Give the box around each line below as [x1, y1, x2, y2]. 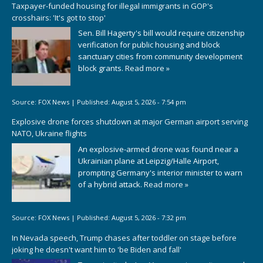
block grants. [78, 63, 125, 74]
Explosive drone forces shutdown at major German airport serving [12, 116, 248, 127]
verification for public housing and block [78, 39, 220, 50]
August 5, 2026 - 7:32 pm [112, 213, 186, 222]
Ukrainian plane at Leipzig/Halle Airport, [78, 155, 219, 166]
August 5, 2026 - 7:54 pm [112, 97, 186, 106]
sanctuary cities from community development [78, 51, 242, 62]
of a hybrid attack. [78, 178, 144, 190]
